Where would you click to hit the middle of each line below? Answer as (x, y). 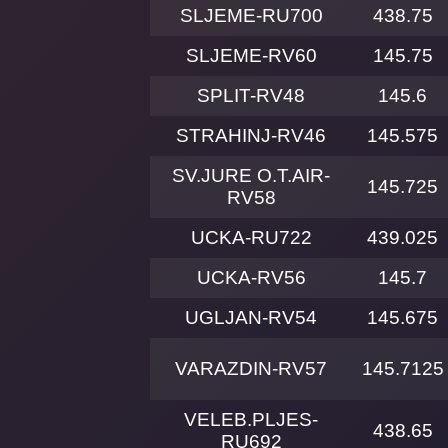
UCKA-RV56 (251, 278)
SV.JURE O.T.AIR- (251, 176)
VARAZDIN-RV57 (251, 369)
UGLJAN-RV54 (251, 318)
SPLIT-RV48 (251, 96)
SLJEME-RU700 (251, 16)
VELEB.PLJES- (251, 420)
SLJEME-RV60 (251, 56)
